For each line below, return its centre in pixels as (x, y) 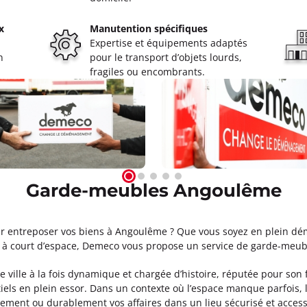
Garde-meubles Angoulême (153, 192)
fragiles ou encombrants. (148, 72)
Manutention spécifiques (149, 28)
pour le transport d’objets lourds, (166, 57)
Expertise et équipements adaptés (169, 43)
